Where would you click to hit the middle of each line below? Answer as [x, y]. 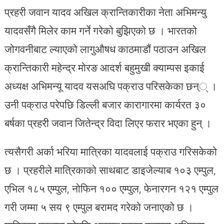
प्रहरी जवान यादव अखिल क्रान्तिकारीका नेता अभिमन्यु [105, 12]
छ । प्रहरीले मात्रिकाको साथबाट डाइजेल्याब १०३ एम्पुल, [110, 170]
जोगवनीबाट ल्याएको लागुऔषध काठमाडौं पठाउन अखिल [105, 49]
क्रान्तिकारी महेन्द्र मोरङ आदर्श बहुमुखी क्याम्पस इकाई [104, 67]
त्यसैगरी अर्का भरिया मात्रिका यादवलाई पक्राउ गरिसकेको [110, 151]
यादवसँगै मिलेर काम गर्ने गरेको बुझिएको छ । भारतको [100, 30]
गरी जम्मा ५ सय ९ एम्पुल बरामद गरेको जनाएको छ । [99, 207]
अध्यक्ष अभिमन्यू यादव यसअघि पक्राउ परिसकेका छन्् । [110, 86]
